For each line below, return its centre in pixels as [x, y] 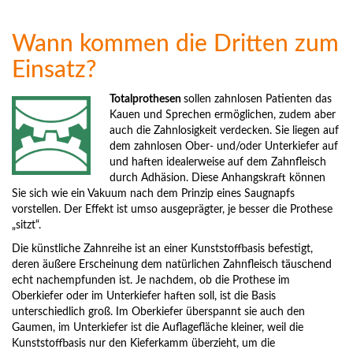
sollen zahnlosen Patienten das [258, 100]
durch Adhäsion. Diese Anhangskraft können [217, 178]
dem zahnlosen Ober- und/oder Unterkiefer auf [224, 147]
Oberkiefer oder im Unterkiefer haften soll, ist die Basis [144, 297]
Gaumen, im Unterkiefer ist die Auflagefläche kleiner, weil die [158, 328]
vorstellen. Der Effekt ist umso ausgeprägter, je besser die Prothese [172, 210]
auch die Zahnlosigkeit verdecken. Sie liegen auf [224, 131]
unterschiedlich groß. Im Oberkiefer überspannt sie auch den [158, 312]
